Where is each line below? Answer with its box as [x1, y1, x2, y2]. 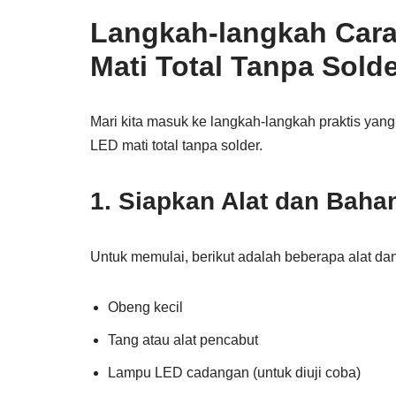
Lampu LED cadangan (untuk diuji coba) [108, 365, 361, 380]
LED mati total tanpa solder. [90, 138, 263, 153]
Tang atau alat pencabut [108, 332, 258, 347]
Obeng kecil [108, 300, 183, 315]
